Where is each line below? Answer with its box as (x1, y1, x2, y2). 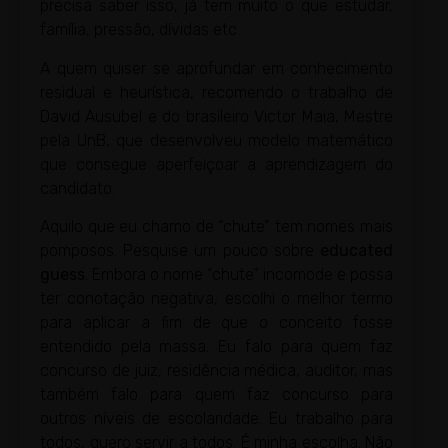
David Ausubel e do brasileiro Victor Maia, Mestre (40, 106, 393, 126)
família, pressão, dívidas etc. (40, 20, 240, 40)
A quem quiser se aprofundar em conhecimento (40, 58, 393, 78)
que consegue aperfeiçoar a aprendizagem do (40, 154, 393, 174)
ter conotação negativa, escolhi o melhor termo (40, 289, 393, 309)
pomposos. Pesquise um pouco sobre (40, 241, 320, 261)
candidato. (40, 178, 115, 198)
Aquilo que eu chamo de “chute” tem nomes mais (40, 217, 393, 237)
